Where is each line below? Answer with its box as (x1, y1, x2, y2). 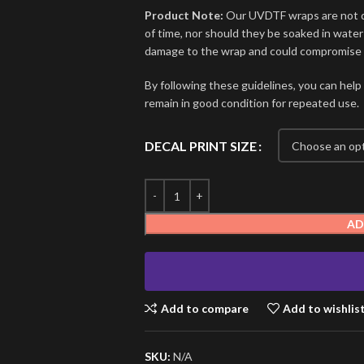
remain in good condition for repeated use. (144, 96, 359, 110)
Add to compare (160, 301, 249, 315)
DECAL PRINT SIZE (144, 137, 257, 154)
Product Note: (144, 8, 223, 23)
